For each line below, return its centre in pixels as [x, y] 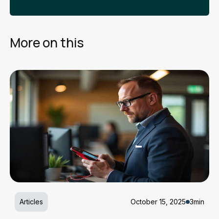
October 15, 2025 [158, 202]
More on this [47, 43]
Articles [31, 202]
